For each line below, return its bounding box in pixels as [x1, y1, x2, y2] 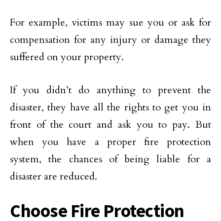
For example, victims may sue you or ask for [10, 16, 211, 30]
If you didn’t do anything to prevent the [10, 83, 211, 97]
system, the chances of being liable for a [10, 152, 211, 166]
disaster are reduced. [10, 170, 97, 184]
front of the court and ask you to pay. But [10, 118, 211, 132]
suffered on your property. [10, 50, 124, 64]
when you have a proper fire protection [10, 135, 211, 149]
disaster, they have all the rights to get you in [10, 101, 211, 114]
